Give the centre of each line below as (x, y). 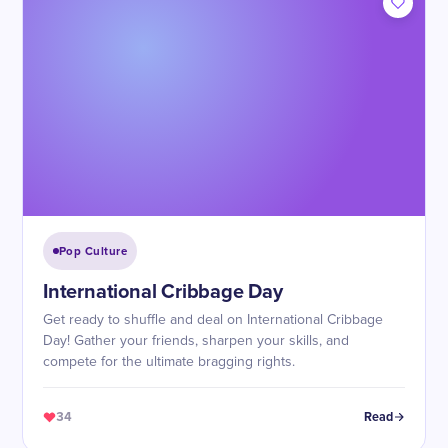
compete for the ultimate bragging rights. (169, 362)
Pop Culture (93, 251)
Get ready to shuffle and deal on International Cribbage (213, 320)
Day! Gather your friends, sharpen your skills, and (196, 341)
